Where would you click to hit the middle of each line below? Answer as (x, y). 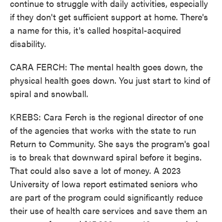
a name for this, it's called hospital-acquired (95, 30)
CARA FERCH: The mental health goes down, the (106, 67)
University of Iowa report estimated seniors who (104, 184)
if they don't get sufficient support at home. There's (109, 17)
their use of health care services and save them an (109, 210)
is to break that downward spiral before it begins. (106, 157)
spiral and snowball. (49, 93)
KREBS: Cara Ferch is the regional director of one (107, 117)
